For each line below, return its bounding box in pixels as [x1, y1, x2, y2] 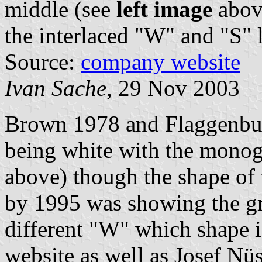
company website [81, 49, 240, 75]
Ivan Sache [5, 75, 106, 101]
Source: [5, 49, 81, 75]
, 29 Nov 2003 [106, 75, 240, 101]
